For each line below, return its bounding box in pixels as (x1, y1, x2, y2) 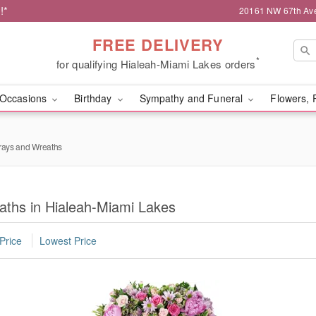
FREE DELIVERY (92, 32, 224, 56)
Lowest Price (39, 233, 97, 248)
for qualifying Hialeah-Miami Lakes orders (56, 56, 256, 71)
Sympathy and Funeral (139, 91, 246, 105)
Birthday (74, 91, 115, 105)
